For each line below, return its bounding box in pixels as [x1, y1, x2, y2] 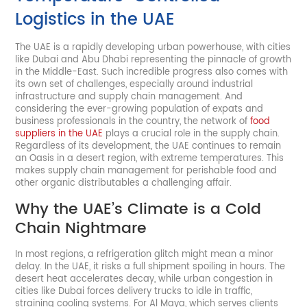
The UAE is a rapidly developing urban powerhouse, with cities [15, 40, 291, 55]
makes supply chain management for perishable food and [15, 163, 278, 178]
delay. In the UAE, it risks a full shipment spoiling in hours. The [15, 259, 286, 274]
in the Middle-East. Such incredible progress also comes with [15, 64, 288, 79]
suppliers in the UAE [15, 126, 103, 141]
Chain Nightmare [15, 215, 147, 241]
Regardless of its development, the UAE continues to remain [15, 138, 282, 153]
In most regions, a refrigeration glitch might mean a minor [15, 247, 274, 262]
